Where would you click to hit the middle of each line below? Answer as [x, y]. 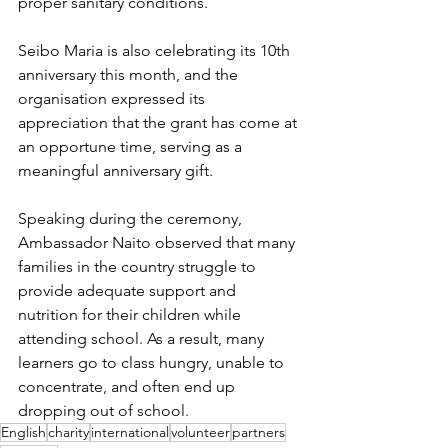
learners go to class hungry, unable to [153, 363]
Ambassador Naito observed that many [158, 243]
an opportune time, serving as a [132, 147]
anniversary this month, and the [130, 75]
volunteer [200, 432]
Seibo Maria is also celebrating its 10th [156, 51]
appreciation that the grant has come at [159, 123]
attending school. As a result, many [143, 339]
